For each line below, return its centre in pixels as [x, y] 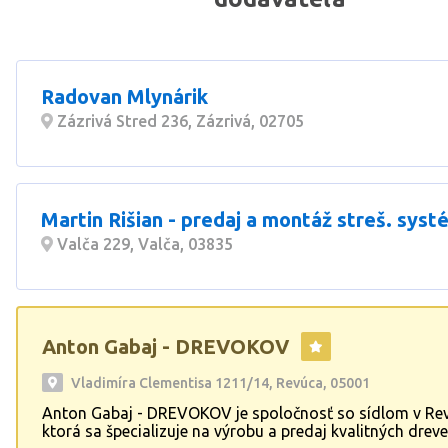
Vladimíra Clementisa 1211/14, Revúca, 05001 [220, 382]
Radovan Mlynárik [124, 96]
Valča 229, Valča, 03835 [143, 244]
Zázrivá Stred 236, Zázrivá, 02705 [178, 121]
